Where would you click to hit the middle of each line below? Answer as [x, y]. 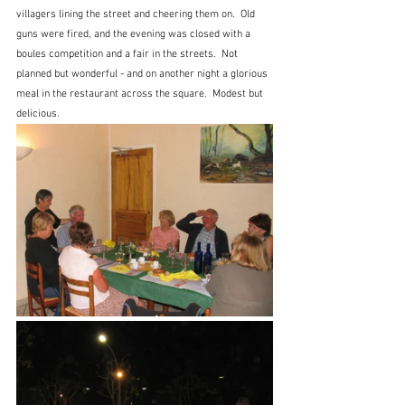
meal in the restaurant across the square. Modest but [141, 94]
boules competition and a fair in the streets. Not [128, 54]
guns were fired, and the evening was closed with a [135, 34]
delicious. [38, 113]
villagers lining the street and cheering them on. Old [137, 14]
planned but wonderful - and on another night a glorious [143, 74]
